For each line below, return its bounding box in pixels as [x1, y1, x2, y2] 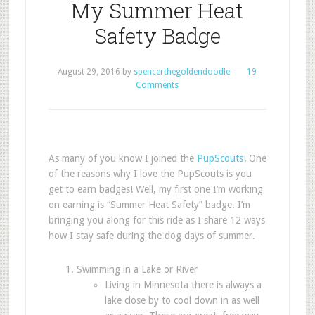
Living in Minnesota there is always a [104, 279, 262, 290]
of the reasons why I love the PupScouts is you [48, 168, 252, 179]
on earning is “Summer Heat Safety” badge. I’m [48, 199, 250, 210]
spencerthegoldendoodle [134, 67, 231, 77]
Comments [136, 80, 179, 90]
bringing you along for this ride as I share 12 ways [48, 214, 265, 226]
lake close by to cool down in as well [104, 295, 259, 306]
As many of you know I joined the [48, 153, 197, 164]
